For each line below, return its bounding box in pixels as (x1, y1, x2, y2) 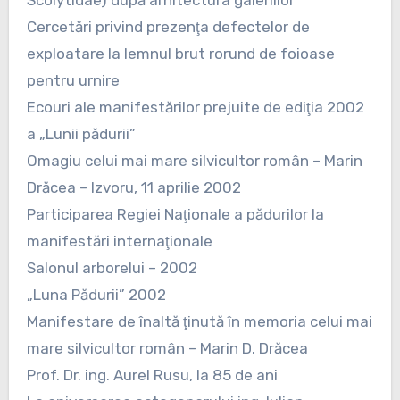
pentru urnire (26, 71, 120, 89)
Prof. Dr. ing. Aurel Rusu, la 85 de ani (26, 365, 278, 384)
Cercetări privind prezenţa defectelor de (26, 17, 310, 36)
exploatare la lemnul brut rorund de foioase (26, 44, 335, 62)
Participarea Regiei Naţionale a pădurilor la (26, 204, 324, 223)
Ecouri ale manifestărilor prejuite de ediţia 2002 (26, 97, 364, 116)
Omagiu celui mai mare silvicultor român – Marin (26, 151, 362, 170)
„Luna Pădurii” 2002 (26, 285, 166, 304)
